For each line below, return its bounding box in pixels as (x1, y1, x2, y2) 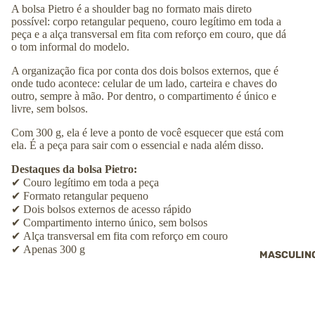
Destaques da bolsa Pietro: (11, 163, 137, 176)
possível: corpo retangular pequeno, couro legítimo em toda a (11, 15, 281, 28)
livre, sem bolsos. (11, 103, 88, 115)
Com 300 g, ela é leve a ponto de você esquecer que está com (11, 127, 283, 139)
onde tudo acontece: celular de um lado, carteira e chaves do (11, 77, 277, 90)
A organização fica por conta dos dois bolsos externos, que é (11, 65, 278, 77)
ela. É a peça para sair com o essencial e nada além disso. (11, 139, 264, 152)
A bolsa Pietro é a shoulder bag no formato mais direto (11, 3, 252, 15)
